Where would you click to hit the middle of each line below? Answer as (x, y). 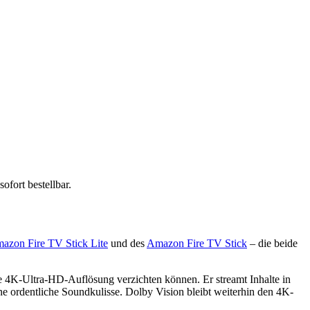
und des (127, 244)
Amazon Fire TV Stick (197, 244)
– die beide (272, 244)
